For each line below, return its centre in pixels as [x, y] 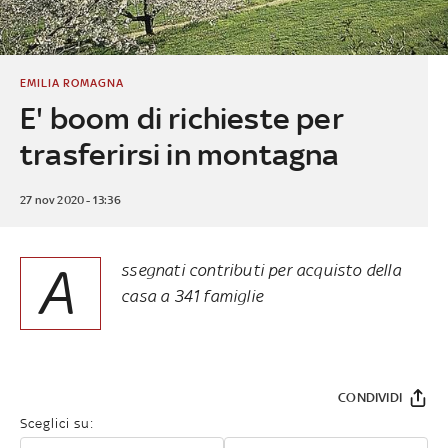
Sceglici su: [57, 423]
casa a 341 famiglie [192, 295]
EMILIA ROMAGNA [71, 82]
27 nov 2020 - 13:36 [70, 199]
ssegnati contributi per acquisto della [261, 269]
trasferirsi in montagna [179, 154]
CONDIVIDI [370, 397]
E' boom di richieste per [181, 118]
